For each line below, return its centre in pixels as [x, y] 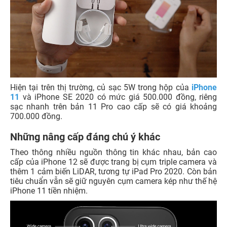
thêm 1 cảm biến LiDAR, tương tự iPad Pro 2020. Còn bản [113, 172]
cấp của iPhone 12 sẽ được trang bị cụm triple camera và [113, 162]
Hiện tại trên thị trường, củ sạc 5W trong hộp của [101, 88]
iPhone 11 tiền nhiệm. [49, 191]
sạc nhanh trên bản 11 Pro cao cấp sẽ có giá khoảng [113, 107]
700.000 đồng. [36, 117]
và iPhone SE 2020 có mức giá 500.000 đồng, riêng [120, 97]
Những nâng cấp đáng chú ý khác [86, 137]
